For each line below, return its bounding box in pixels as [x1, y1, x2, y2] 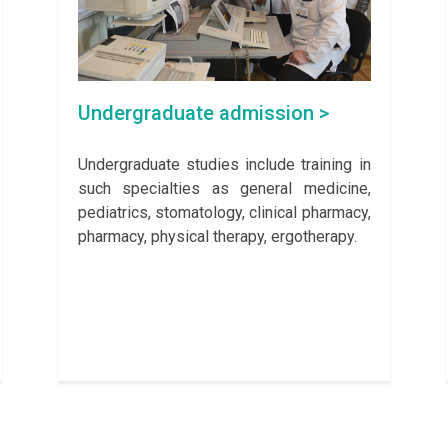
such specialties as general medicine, [77, 179, 371, 199]
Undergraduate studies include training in [77, 155, 371, 175]
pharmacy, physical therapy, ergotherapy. [77, 227, 357, 247]
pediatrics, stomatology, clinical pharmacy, [77, 203, 371, 223]
